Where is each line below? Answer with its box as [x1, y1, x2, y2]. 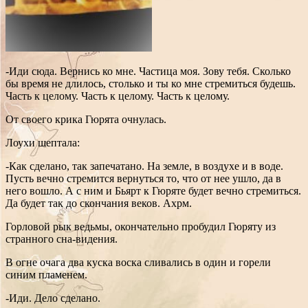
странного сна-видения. [5, 232, 118, 245]
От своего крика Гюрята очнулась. [5, 113, 166, 125]
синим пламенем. [5, 268, 87, 280]
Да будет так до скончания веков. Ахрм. [5, 197, 192, 209]
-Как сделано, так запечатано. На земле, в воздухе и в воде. [5, 159, 283, 172]
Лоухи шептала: [5, 136, 88, 148]
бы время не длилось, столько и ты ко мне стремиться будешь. [5, 77, 296, 89]
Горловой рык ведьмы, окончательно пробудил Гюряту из [5, 220, 276, 232]
